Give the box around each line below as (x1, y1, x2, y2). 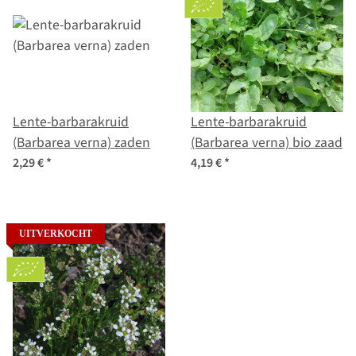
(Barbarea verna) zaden (114, 133, 150, 153)
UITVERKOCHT (19, 228, 92, 240)
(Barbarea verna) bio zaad (191, 133, 342, 153)
